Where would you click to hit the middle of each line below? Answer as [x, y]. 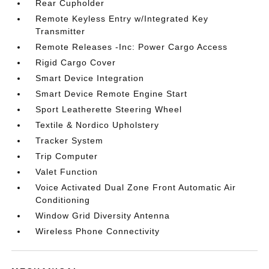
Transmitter [61, 31]
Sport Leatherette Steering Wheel [109, 109]
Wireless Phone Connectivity [98, 231]
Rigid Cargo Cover [76, 62]
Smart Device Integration [90, 78]
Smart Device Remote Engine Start [112, 94]
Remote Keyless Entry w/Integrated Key [122, 19]
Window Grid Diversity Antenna [103, 216]
